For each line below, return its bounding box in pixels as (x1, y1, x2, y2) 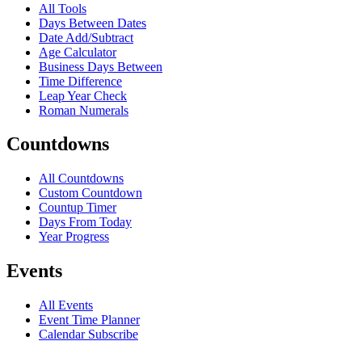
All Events (39, 298, 93, 313)
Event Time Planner (39, 313, 140, 327)
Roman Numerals (39, 103, 128, 117)
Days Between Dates (39, 15, 146, 30)
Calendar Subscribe (39, 327, 138, 342)
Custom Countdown (39, 186, 142, 200)
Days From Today (39, 215, 132, 229)
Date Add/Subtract (39, 30, 133, 44)
